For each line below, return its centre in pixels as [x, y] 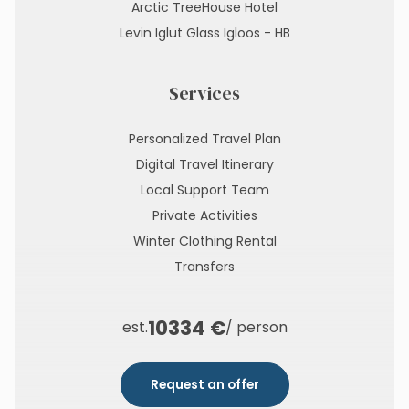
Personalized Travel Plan [204, 138]
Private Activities [204, 215]
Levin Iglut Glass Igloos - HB [204, 32]
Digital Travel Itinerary [204, 164]
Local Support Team [204, 189]
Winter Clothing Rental [204, 241]
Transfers [204, 266]
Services [204, 93]
